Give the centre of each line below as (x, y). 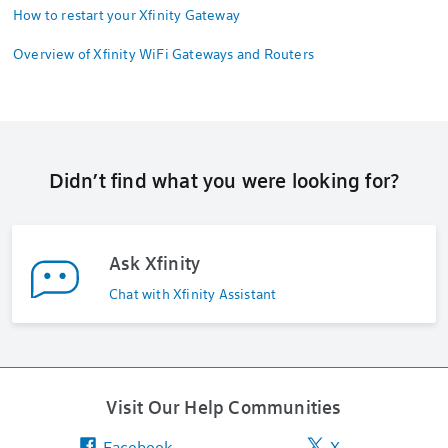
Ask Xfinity (155, 263)
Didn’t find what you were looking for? (224, 180)
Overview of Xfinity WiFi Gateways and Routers (163, 53)
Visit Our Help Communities (224, 407)
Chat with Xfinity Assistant (193, 293)
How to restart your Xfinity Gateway (126, 14)
